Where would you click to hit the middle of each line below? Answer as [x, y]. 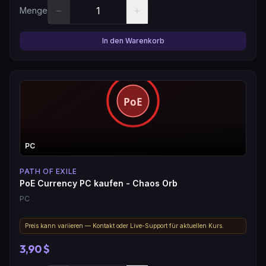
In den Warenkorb [133, 40]
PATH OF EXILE [48, 171]
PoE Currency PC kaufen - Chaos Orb [99, 183]
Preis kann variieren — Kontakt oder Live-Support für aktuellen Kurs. [124, 225]
